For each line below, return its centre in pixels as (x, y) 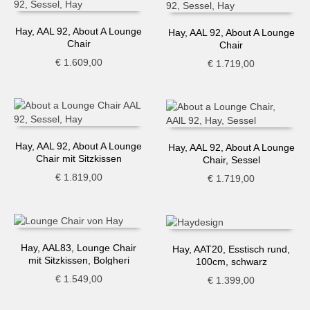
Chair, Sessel (231, 159)
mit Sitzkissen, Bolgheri (79, 261)
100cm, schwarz (231, 261)
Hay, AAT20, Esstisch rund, (231, 249)
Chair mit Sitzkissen (79, 159)
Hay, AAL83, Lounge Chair (79, 248)
